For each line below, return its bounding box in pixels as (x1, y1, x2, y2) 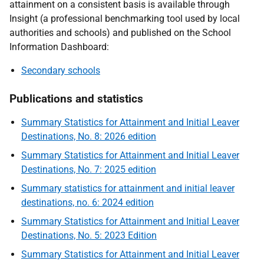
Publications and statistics (9, 92, 143, 105)
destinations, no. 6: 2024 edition (21, 197, 154, 208)
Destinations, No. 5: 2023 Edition (21, 230, 157, 241)
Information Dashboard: (9, 41, 109, 52)
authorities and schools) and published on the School (9, 27, 231, 38)
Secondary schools (21, 65, 100, 76)
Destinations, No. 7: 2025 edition (21, 164, 156, 175)
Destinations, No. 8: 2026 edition (21, 131, 156, 142)
